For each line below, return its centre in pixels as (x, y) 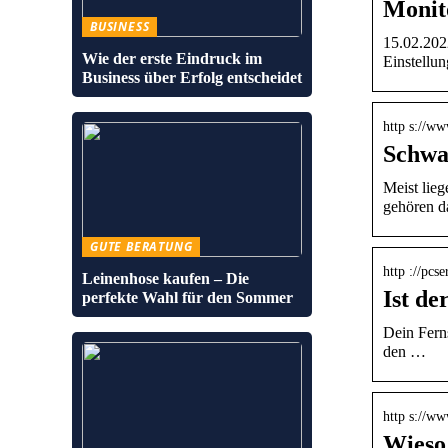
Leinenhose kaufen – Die (165, 278)
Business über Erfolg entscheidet (192, 77)
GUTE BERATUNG (141, 246)
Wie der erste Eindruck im (172, 58)
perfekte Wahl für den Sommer (187, 297)
